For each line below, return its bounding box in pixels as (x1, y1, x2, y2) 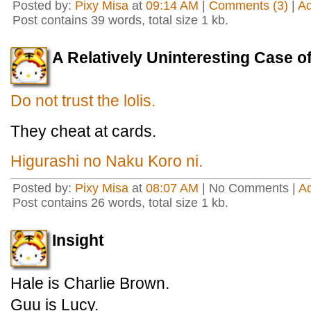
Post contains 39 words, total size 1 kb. (12, 13, 228, 27)
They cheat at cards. (10, 122, 156, 140)
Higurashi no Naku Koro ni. (10, 152, 203, 170)
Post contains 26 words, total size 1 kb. (12, 196, 228, 210)
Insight (52, 231, 104, 249)
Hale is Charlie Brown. (10, 274, 169, 292)
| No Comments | (199, 181, 299, 195)
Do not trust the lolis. (10, 92, 155, 110)
